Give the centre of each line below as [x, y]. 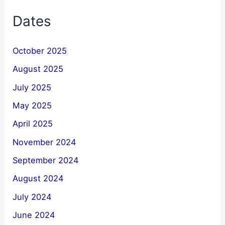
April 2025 [33, 124]
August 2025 [38, 69]
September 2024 [46, 160]
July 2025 [32, 87]
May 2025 [32, 106]
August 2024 [38, 179]
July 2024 [32, 197]
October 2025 [40, 51]
